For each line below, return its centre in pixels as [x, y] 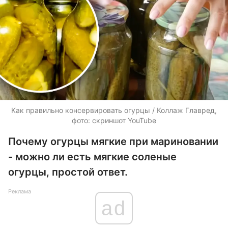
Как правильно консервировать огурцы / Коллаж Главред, [114, 110]
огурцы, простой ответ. [68, 172]
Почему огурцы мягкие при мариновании [113, 141]
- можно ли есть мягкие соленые [92, 157]
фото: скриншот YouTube [114, 120]
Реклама [20, 191]
